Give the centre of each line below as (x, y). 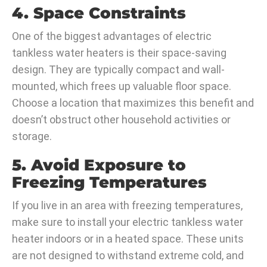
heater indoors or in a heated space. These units (128, 239)
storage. (32, 136)
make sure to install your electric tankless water (128, 222)
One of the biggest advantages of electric (112, 36)
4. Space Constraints (99, 13)
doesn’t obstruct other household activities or (121, 120)
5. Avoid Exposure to (99, 165)
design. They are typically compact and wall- (118, 70)
